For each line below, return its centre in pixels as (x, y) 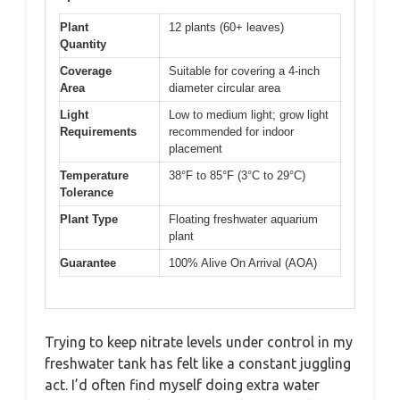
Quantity (83, 45)
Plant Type (89, 220)
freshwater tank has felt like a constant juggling (198, 363)
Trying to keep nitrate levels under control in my (199, 342)
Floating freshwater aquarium (243, 220)
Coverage (86, 71)
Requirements (98, 132)
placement (196, 149)
